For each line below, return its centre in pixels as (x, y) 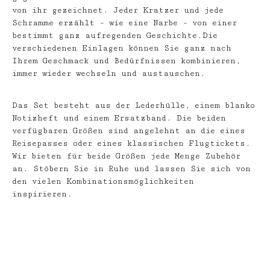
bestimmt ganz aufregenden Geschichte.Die (115, 36)
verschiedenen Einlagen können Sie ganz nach (122, 48)
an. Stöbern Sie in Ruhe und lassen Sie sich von (131, 169)
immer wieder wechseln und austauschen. (109, 74)
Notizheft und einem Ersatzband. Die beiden (119, 118)
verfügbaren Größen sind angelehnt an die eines (129, 131)
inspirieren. (42, 194)
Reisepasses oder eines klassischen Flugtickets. (131, 143)
